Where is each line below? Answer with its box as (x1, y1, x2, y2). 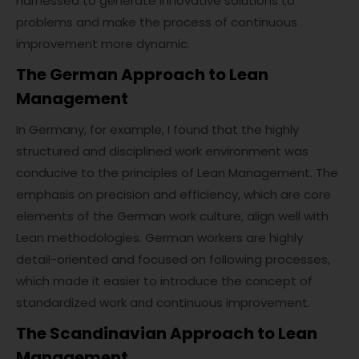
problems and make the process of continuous (16, 14, 297, 31)
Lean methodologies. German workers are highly (16, 229, 303, 247)
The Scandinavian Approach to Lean (16, 322, 317, 345)
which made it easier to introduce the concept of (16, 272, 313, 290)
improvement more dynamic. (16, 35, 190, 53)
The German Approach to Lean (16, 63, 268, 87)
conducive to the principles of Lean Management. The (16, 164, 338, 182)
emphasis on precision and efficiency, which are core (16, 186, 331, 204)
